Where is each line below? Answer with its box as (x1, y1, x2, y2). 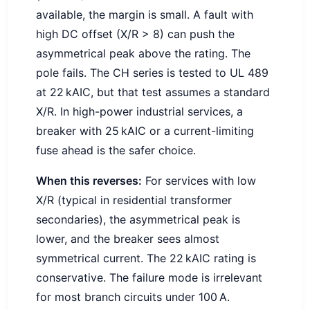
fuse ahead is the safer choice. (36, 143, 196, 157)
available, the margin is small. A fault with (36, 7, 253, 21)
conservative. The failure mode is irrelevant (36, 270, 262, 284)
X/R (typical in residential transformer (36, 192, 232, 207)
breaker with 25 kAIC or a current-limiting (36, 123, 254, 138)
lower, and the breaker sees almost (36, 231, 219, 246)
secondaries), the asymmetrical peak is (36, 212, 240, 226)
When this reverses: (36, 173, 142, 188)
